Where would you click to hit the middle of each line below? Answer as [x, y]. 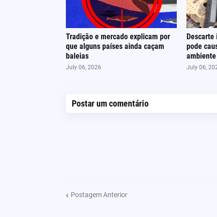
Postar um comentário [110, 103]
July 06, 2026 [83, 67]
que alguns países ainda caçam [115, 46]
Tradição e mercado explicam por [118, 36]
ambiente [201, 56]
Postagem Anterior [99, 195]
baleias [77, 56]
